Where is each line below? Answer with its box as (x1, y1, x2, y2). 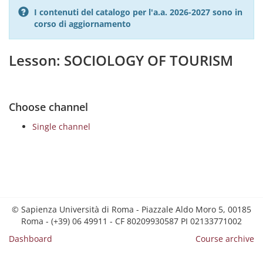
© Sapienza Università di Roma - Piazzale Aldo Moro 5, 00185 (12, 204, 251, 215)
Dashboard (9, 233, 52, 244)
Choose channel (9, 100, 88, 114)
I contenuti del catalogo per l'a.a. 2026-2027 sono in (34, 6, 242, 18)
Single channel (32, 121, 90, 132)
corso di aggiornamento (34, 18, 131, 29)
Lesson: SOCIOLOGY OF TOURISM (9, 50, 233, 70)
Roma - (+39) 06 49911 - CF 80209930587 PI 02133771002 (21, 215, 242, 227)
